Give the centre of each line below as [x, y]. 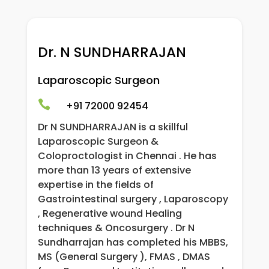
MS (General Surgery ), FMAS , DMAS [124, 257]
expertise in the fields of [95, 185]
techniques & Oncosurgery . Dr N [116, 228]
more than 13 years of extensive [114, 171]
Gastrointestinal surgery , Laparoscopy [133, 199]
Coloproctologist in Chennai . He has [127, 156]
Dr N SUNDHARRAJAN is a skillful [113, 127]
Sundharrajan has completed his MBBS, [133, 243]
